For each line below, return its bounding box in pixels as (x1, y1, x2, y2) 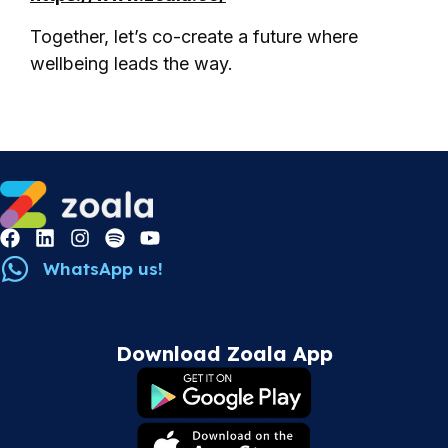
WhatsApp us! (42, 258, 163, 280)
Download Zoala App (115, 340, 333, 366)
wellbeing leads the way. (30, 52, 233, 74)
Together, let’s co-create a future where (30, 25, 358, 47)
